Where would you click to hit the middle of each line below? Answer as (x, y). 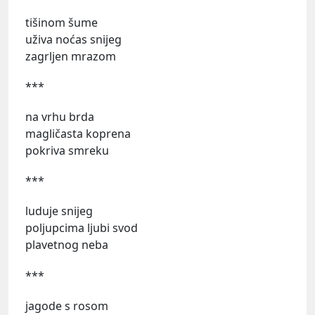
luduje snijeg (59, 211)
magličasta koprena (78, 134)
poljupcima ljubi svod (82, 228)
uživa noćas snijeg (73, 39)
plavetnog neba (67, 245)
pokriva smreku (67, 150)
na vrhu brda (60, 117)
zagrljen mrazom (71, 56)
